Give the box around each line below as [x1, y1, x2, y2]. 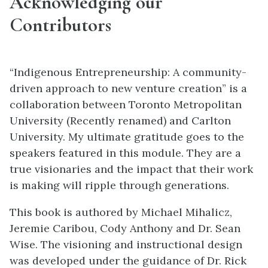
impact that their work [133, 162, 253, 176]
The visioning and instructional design [41, 237, 242, 252]
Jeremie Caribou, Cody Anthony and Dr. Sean [10, 221, 240, 236]
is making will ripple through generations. [10, 178, 229, 193]
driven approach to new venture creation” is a [10, 81, 247, 96]
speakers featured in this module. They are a [10, 146, 241, 160]
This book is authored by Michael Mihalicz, [10, 205, 232, 220]
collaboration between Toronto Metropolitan [10, 98, 242, 112]
